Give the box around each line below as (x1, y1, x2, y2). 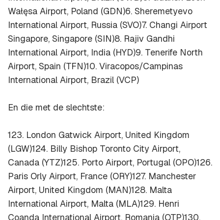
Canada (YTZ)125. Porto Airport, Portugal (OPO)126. (8, 157, 212, 168)
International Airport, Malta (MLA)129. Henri (8, 198, 179, 210)
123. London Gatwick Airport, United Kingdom (8, 129, 190, 141)
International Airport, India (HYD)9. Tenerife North (8, 47, 203, 58)
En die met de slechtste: (8, 102, 105, 113)
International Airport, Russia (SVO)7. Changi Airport (8, 19, 207, 31)
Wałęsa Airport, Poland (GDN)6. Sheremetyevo (8, 5, 192, 17)
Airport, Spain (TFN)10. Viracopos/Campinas (8, 60, 183, 72)
